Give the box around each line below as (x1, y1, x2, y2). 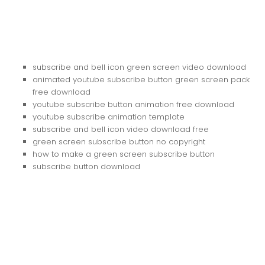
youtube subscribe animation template (33, 111, 185, 123)
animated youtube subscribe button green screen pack (33, 74, 250, 86)
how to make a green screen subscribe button (33, 148, 215, 160)
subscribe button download (33, 161, 140, 173)
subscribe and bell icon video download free (33, 124, 209, 135)
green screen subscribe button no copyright (33, 136, 205, 148)
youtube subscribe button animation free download (33, 99, 234, 111)
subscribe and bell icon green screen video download (33, 62, 246, 73)
